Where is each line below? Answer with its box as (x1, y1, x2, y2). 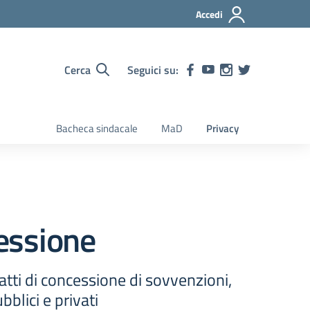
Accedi (196, 7, 223, 21)
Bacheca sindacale (56, 120, 138, 136)
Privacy (206, 120, 239, 136)
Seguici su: (127, 61, 179, 78)
